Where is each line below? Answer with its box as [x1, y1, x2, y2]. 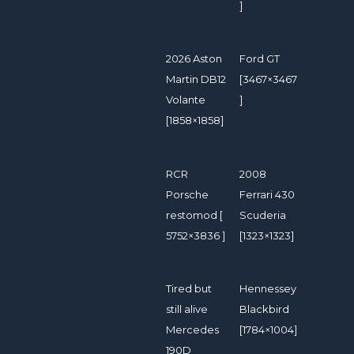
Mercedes [166, 322, 219, 336]
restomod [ [166, 208, 223, 221]
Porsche [166, 187, 209, 201]
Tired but [166, 281, 212, 295]
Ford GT [239, 52, 281, 66]
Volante [166, 93, 205, 107]
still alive [166, 302, 208, 315]
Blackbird [239, 302, 290, 315]
